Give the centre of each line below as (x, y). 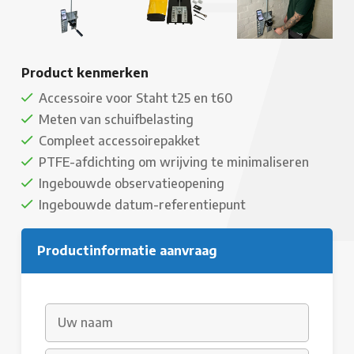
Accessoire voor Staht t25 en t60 (136, 98)
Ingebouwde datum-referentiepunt (142, 204)
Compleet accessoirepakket (119, 140)
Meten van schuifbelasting (116, 119)
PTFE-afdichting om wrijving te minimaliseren (174, 162)
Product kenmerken (85, 72)
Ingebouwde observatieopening (132, 183)
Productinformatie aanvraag (127, 250)
